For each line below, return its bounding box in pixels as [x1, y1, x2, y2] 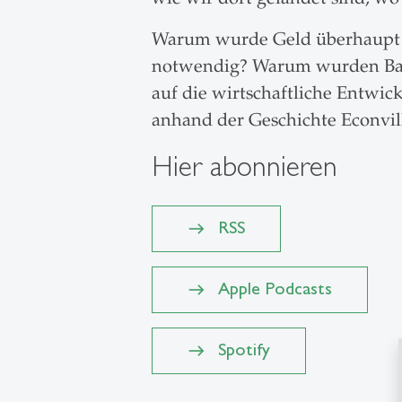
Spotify [217, 338, 270, 361]
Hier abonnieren [151, 149, 337, 183]
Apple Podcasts [217, 277, 332, 300]
